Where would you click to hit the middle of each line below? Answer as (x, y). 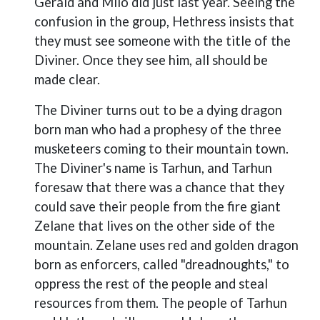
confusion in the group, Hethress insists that (164, 21)
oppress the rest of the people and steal (151, 284)
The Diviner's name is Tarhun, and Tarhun (153, 168)
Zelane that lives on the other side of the (155, 226)
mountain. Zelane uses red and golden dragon (166, 245)
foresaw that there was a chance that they (159, 187)
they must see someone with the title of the (162, 41)
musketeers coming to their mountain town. (161, 149)
